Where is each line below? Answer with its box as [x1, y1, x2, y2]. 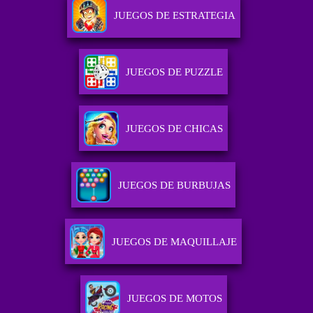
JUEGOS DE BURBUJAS [118, 180, 231, 191]
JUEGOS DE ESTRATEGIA [113, 10, 235, 22]
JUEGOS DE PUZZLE [126, 66, 224, 78]
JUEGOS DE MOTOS [126, 293, 222, 305]
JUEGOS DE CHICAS [126, 123, 224, 135]
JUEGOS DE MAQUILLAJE [112, 236, 238, 248]
